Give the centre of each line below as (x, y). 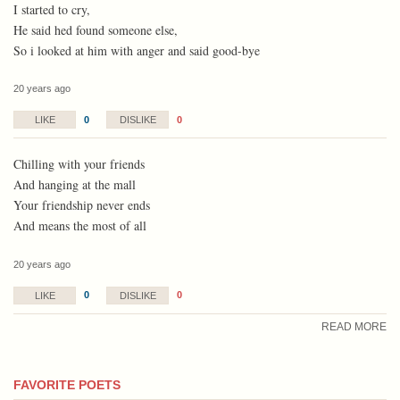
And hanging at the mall (75, 185)
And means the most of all (80, 226)
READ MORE (354, 327)
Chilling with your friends (79, 164)
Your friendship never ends (82, 205)
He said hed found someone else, (96, 29)
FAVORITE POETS (67, 385)
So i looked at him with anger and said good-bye (137, 50)
